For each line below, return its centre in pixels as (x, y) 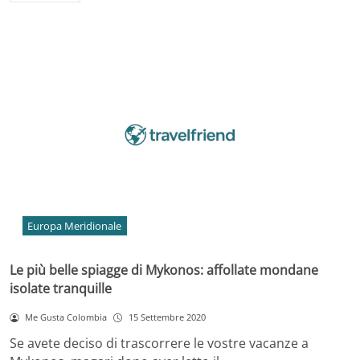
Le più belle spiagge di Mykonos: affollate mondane (164, 270)
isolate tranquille (61, 289)
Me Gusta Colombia (65, 317)
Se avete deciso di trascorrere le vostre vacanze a (159, 344)
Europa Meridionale (75, 226)
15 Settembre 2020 (167, 317)
